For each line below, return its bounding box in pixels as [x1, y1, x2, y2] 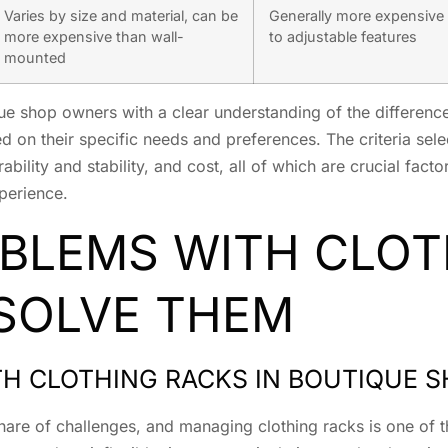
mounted [4, 49, 66, 67]
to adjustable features [269, 28, 417, 46]
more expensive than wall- [4, 28, 184, 46]
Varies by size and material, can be [4, 7, 238, 25]
